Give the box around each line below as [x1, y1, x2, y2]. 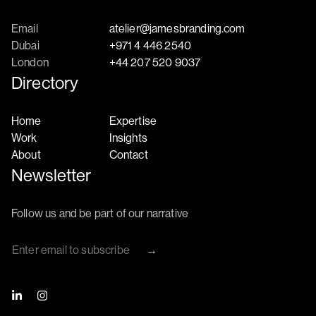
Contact [109, 147, 148, 162]
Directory [11, 71, 79, 93]
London [11, 54, 49, 69]
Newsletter [11, 164, 92, 186]
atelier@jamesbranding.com [109, 20, 245, 35]
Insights [109, 130, 147, 145]
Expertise [109, 113, 157, 128]
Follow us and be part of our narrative [11, 205, 189, 220]
